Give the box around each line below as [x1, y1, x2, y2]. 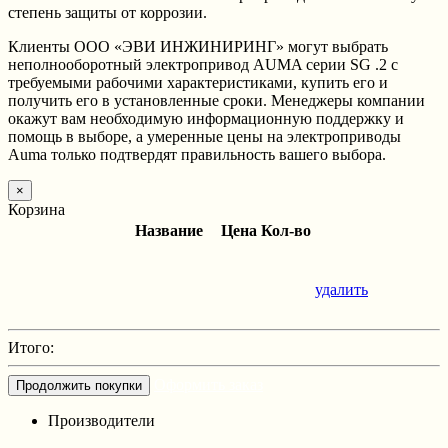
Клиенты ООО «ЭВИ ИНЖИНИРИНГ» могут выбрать [8, 37, 388, 55]
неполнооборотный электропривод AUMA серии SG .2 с [8, 55, 398, 73]
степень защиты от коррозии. [8, 3, 207, 21]
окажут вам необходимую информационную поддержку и [8, 109, 404, 127]
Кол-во [261, 221, 311, 239]
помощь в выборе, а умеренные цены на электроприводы [8, 127, 401, 145]
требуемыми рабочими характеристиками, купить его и [8, 73, 388, 91]
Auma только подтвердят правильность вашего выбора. [8, 145, 386, 163]
